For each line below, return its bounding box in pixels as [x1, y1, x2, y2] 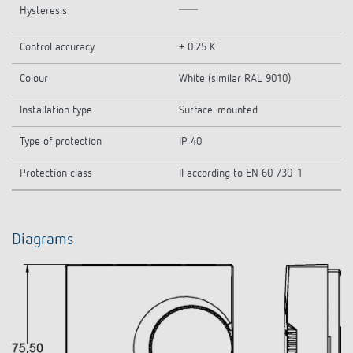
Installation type [20, 105, 92, 116]
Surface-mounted [179, 105, 258, 116]
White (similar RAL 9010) [179, 73, 291, 84]
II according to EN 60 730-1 [179, 168, 303, 179]
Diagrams [12, 232, 74, 247]
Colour [20, 73, 48, 84]
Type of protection [20, 136, 102, 147]
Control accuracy [20, 42, 95, 53]
